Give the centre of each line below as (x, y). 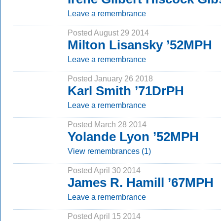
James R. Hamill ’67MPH (141, 183)
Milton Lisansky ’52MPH (140, 45)
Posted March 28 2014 (107, 124)
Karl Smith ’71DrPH (126, 91)
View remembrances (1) (109, 151)
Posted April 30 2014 (104, 170)
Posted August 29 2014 (108, 33)
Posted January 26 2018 (110, 78)
